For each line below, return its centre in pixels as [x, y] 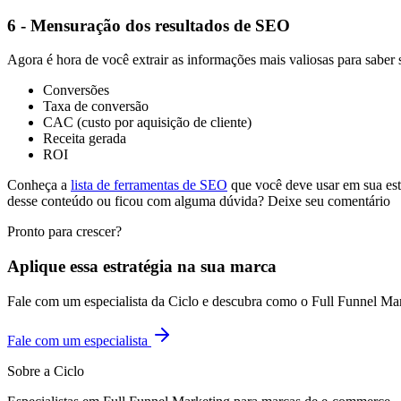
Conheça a [39, 185]
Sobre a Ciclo [46, 371]
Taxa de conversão [96, 107]
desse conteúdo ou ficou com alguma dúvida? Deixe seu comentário [199, 201]
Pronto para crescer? [64, 232]
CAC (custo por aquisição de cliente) [147, 123]
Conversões [76, 90]
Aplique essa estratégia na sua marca [142, 267]
